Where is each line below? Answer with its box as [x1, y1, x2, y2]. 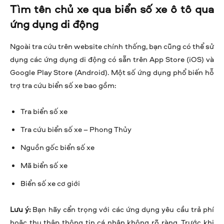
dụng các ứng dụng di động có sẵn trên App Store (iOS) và [10, 53, 214, 64]
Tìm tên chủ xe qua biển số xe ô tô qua [10, 1, 214, 16]
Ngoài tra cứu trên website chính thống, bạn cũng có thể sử [10, 40, 214, 51]
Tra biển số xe [20, 105, 67, 116]
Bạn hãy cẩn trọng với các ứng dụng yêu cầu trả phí [30, 203, 214, 214]
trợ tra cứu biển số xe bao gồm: [10, 79, 116, 90]
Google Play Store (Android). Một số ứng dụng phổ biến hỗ [10, 66, 214, 77]
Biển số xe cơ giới [20, 177, 80, 188]
